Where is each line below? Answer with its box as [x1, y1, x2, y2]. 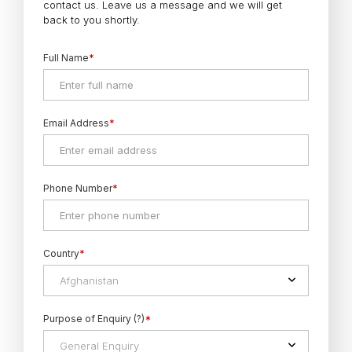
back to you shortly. [43, 13, 140, 26]
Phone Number [43, 181, 112, 194]
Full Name [43, 51, 89, 64]
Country [43, 247, 79, 259]
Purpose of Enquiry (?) [43, 312, 145, 324]
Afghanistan [60, 273, 119, 287]
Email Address [43, 116, 109, 129]
